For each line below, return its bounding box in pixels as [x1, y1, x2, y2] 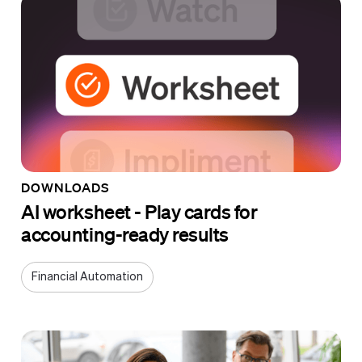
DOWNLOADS [21, 179, 109, 196]
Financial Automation [32, 271, 144, 283]
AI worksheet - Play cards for [21, 199, 258, 223]
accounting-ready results [21, 221, 229, 246]
